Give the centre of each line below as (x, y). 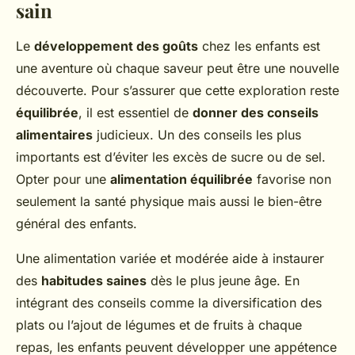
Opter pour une (63, 179)
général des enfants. (76, 223)
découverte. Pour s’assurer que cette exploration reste (177, 90)
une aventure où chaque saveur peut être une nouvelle (177, 68)
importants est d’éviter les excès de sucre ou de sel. (171, 157)
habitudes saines (94, 281)
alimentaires (54, 135)
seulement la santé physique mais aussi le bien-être (169, 201)
